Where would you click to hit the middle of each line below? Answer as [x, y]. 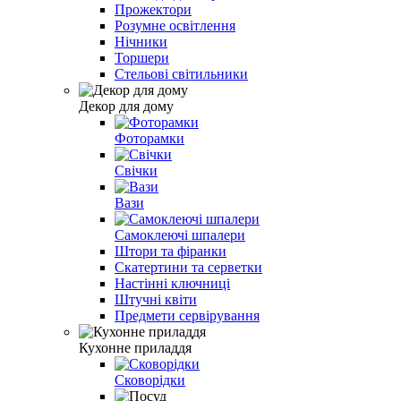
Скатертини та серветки [188, 267]
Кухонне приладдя [135, 347]
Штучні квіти [156, 299]
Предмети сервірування [187, 315]
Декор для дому [126, 106]
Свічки [136, 170]
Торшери [142, 57]
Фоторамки [149, 138]
